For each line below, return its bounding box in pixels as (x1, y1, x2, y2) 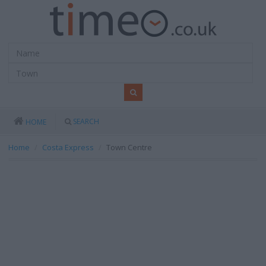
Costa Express (42, 142, 94, 153)
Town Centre (106, 142, 152, 153)
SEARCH (73, 116, 99, 126)
